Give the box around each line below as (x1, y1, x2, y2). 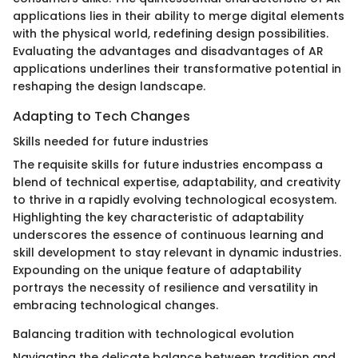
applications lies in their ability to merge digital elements (13, 7, 344, 24)
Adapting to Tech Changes (13, 106, 190, 125)
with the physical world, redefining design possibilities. (13, 25, 328, 42)
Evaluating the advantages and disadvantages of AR (13, 42, 324, 59)
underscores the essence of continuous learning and (13, 227, 324, 244)
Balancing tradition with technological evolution (13, 326, 294, 343)
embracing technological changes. (13, 297, 218, 314)
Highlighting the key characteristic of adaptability (13, 209, 304, 226)
